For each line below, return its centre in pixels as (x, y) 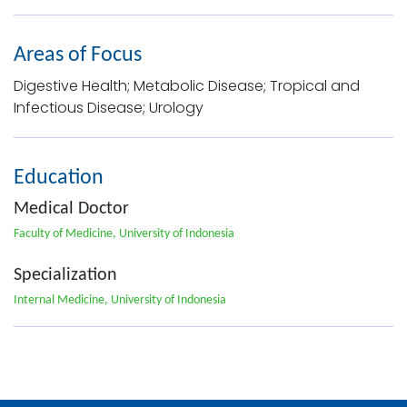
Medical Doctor (71, 208)
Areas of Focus (78, 55)
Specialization (65, 275)
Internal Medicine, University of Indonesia (120, 300)
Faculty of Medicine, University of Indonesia (124, 233)
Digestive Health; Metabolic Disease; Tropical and (187, 85)
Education (59, 178)
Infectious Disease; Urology (109, 107)
